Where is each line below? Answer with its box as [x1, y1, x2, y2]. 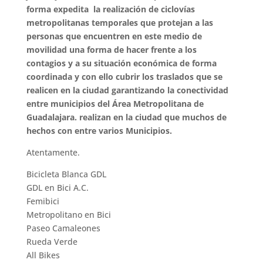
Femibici [26, 195, 59, 207]
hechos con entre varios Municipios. [26, 124, 174, 136]
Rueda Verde [26, 235, 77, 247]
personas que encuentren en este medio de [26, 30, 202, 42]
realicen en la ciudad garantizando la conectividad [26, 84, 228, 96]
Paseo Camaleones [26, 222, 100, 234]
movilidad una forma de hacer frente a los [26, 43, 197, 55]
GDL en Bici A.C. [26, 181, 89, 193]
